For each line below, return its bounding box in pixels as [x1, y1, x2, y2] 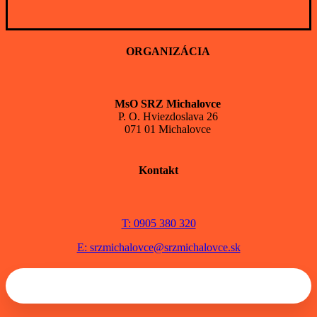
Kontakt [139, 164, 178, 177]
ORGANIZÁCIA [125, 45, 210, 58]
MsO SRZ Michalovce [115, 98, 221, 110]
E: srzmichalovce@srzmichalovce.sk [76, 241, 241, 253]
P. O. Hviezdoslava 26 [117, 110, 218, 123]
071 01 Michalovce [125, 123, 212, 136]
